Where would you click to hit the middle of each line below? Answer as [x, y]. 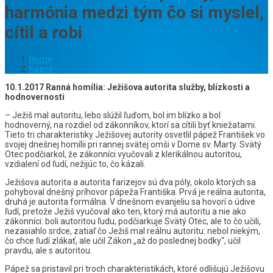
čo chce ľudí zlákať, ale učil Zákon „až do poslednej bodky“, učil [123, 240]
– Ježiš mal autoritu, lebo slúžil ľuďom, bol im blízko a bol [113, 115]
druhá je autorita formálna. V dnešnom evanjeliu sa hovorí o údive [130, 201]
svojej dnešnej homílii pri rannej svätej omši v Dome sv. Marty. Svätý [133, 144]
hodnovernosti [35, 97]
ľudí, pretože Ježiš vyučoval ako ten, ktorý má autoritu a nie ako [126, 211]
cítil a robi [44, 32]
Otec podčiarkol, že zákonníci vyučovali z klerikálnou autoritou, [123, 154]
